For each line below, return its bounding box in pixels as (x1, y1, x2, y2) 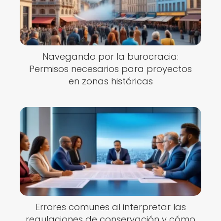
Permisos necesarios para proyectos (29, 63, 192, 75)
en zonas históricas (68, 75, 153, 87)
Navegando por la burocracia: (42, 50, 179, 63)
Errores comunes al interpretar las (35, 201, 186, 213)
